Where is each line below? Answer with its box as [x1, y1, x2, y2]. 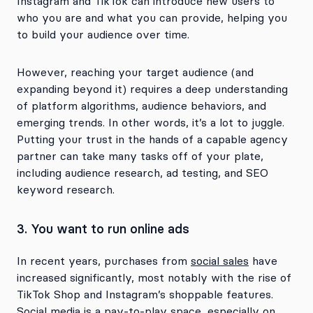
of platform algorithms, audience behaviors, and [17, 99, 266, 112]
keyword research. [17, 182, 115, 196]
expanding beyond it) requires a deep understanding [17, 82, 288, 96]
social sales [191, 254, 249, 268]
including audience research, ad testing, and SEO [17, 166, 268, 180]
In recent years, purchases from [17, 254, 191, 268]
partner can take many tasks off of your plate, [17, 149, 263, 163]
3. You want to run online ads [17, 221, 189, 237]
